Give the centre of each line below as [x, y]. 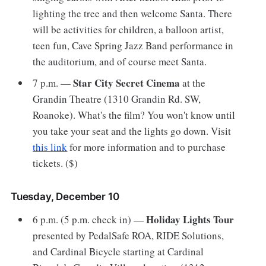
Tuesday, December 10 [65, 196]
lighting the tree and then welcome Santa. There [133, 14]
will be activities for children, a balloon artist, [129, 30]
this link [50, 147]
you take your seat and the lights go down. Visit [132, 131]
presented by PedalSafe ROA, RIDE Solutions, [129, 235]
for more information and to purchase [147, 147]
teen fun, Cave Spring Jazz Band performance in [133, 46]
